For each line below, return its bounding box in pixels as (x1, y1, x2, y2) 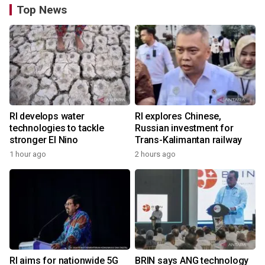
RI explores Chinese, (135, 111, 221, 122)
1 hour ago (9, 150, 46, 159)
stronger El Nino (9, 134, 78, 146)
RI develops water (9, 111, 85, 122)
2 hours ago (135, 150, 176, 159)
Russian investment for (135, 122, 234, 134)
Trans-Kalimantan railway (135, 134, 243, 146)
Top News (17, 3, 67, 17)
